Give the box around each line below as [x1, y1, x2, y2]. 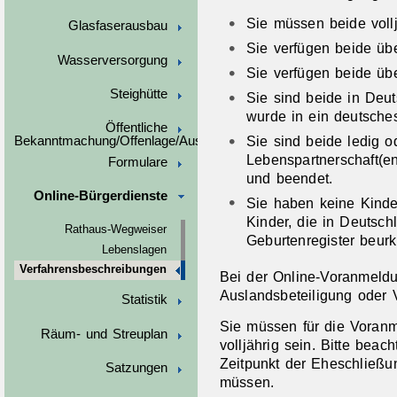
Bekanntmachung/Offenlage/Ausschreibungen [13, 134, 280, 149]
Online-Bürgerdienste [33, 189, 167, 204]
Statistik [121, 292, 167, 307]
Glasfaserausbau [67, 19, 167, 34]
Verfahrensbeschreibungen [19, 263, 167, 276]
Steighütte [109, 86, 167, 101]
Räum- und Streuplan [41, 326, 167, 341]
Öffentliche [105, 121, 167, 136]
